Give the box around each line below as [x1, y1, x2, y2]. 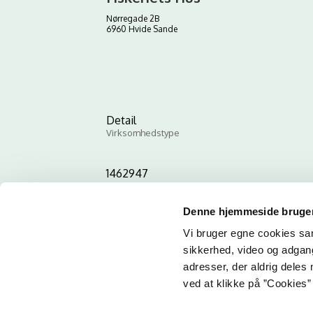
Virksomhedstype [106, 127, 180, 138]
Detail [106, 113, 136, 127]
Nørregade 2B [106, 13, 159, 24]
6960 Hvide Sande [106, 24, 177, 34]
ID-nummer [106, 180, 154, 191]
